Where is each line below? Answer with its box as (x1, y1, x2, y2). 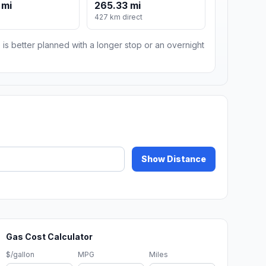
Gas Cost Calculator (6, 232, 93, 242)
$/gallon (6, 250, 35, 259)
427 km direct (94, 12, 143, 22)
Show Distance (141, 154, 206, 164)
